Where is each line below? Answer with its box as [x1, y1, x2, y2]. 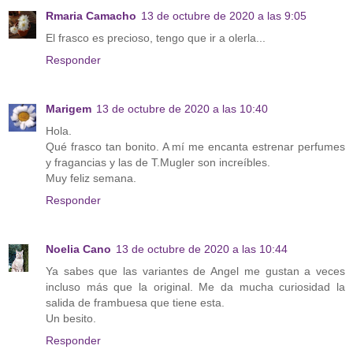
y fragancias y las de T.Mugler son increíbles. [46, 156, 270, 169]
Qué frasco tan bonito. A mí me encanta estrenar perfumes [46, 140, 345, 154]
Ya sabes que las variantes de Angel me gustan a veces [46, 265, 345, 278]
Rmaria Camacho [46, 9, 136, 23]
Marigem [46, 102, 91, 116]
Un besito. [46, 312, 96, 325]
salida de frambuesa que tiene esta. [46, 296, 225, 310]
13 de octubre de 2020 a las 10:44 [116, 243, 288, 256]
